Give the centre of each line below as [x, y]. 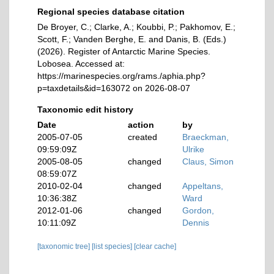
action [141, 125]
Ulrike [194, 149]
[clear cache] [155, 246]
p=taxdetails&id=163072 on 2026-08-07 [114, 88]
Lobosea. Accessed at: [81, 64]
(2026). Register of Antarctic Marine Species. [124, 51]
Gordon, [198, 210]
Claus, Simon [208, 161]
